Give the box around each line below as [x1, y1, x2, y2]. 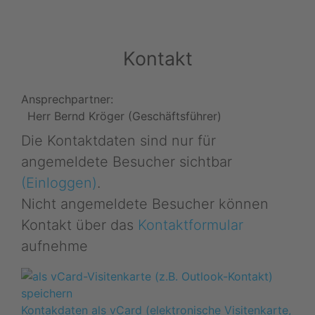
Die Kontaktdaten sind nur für [21, 131, 216, 149]
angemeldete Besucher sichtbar [21, 153, 232, 170]
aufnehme [21, 237, 88, 255]
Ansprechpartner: [21, 91, 113, 106]
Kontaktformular [138, 216, 243, 233]
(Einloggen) [21, 174, 97, 191]
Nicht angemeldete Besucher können [21, 195, 269, 212]
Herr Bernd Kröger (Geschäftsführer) [27, 108, 221, 123]
